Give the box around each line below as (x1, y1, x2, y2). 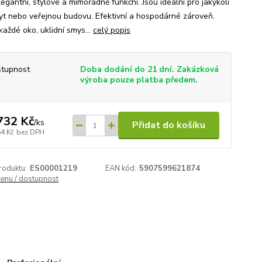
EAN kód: (105, 163, 137, 174)
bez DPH (16, 127, 44, 137)
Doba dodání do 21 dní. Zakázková (80, 64, 219, 75)
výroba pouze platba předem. (80, 74, 198, 85)
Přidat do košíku (132, 119, 205, 132)
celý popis (92, 25, 130, 36)
